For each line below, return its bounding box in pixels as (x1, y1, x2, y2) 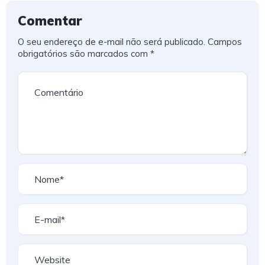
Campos (208, 36, 242, 48)
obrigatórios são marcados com (18, 48, 150, 60)
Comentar (18, 12, 82, 30)
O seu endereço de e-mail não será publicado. (18, 36, 205, 48)
